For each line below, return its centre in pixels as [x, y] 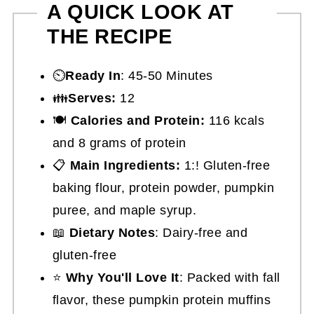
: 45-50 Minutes [167, 75]
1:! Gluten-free [225, 165]
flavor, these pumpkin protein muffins [162, 300]
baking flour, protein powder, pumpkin [163, 187]
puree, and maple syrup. [124, 210]
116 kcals [235, 120]
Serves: [92, 98]
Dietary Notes [112, 232]
